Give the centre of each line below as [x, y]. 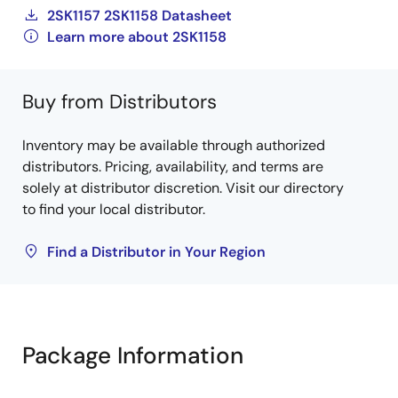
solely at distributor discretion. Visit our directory [183, 188]
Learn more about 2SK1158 [137, 37]
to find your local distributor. [114, 209]
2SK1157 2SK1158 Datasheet [139, 16]
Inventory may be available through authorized [174, 145]
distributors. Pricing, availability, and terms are [173, 167]
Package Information [133, 355]
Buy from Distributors [119, 102]
